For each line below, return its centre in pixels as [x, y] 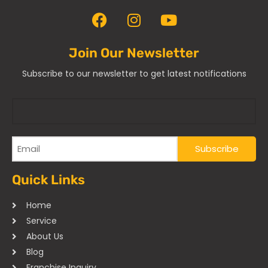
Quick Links [48, 180]
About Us [45, 237]
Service [41, 221]
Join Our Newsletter [134, 53]
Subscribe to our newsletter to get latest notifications [134, 74]
